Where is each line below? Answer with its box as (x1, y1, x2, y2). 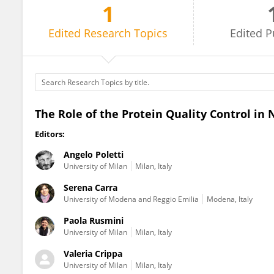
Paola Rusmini (64, 215, 124, 226)
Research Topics (84, 26, 168, 40)
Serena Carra (64, 182, 117, 193)
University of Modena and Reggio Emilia (64, 194, 199, 204)
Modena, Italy (207, 194, 253, 204)
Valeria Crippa (64, 248, 122, 259)
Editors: (35, 128, 65, 139)
